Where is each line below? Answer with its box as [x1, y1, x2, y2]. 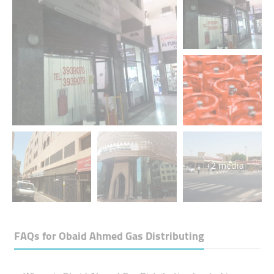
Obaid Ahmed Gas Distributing [58, 226, 204, 246]
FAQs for [13, 226, 59, 246]
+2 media [206, 159, 245, 171]
